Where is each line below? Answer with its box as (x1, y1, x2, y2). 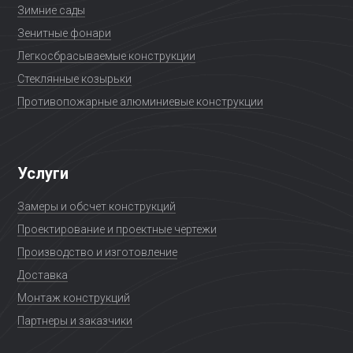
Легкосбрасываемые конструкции (17, 50, 195, 63)
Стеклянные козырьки (17, 72, 132, 86)
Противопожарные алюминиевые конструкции (17, 95, 263, 109)
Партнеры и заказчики (17, 314, 132, 328)
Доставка (17, 269, 68, 282)
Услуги (17, 164, 69, 184)
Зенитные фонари (17, 27, 111, 40)
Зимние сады (17, 4, 85, 17)
